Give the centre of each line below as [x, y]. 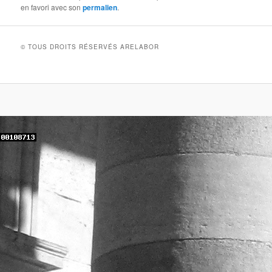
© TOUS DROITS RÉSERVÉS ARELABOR [90, 46]
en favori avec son [52, 7]
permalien [100, 7]
